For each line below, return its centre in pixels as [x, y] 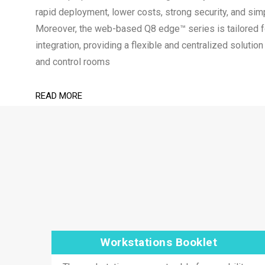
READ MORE [59, 96]
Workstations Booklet [159, 242]
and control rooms [73, 62]
